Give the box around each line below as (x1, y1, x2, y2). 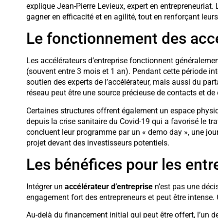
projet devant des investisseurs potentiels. (26, 138, 169, 147)
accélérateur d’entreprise (64, 182, 153, 191)
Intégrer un (26, 182, 65, 191)
